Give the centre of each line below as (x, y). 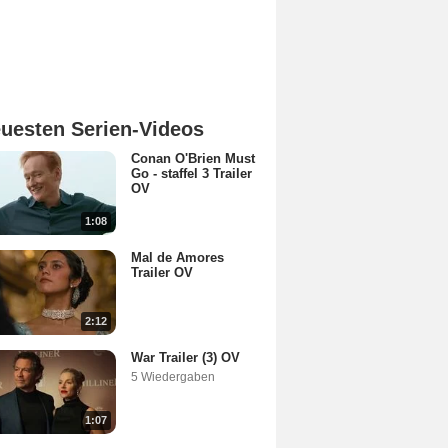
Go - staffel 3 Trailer (191, 173)
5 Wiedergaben (173, 376)
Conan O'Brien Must (193, 158)
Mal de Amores (177, 258)
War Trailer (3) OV (185, 357)
